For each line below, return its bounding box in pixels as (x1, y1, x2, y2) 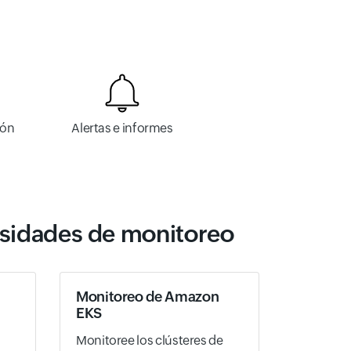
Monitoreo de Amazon (76, 288, 219, 305)
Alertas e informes (71, 120, 173, 136)
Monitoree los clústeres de (76, 332, 223, 348)
